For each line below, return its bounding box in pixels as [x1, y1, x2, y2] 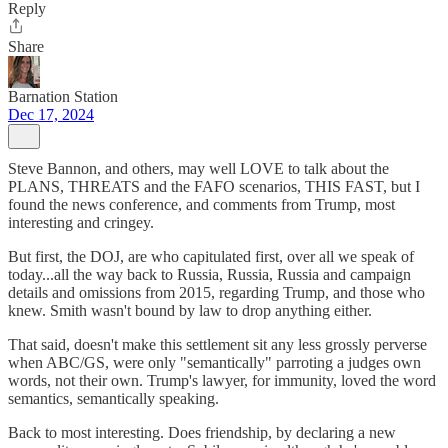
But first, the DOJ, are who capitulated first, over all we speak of [8, 248, 414, 265]
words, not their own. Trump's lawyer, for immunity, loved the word [8, 372, 436, 389]
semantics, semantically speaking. [8, 390, 219, 407]
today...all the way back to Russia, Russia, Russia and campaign [8, 266, 411, 283]
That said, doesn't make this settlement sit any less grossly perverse [8, 336, 427, 353]
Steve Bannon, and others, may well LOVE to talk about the [8, 160, 389, 177]
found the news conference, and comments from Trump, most [8, 196, 395, 213]
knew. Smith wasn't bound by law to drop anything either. [8, 302, 372, 319]
